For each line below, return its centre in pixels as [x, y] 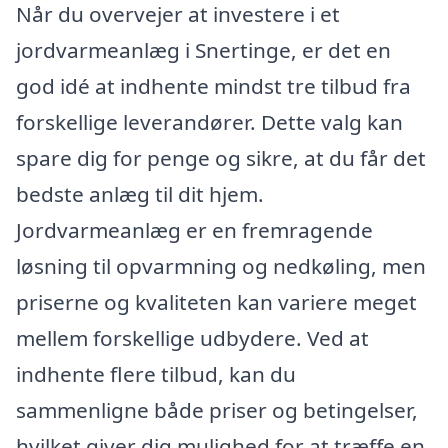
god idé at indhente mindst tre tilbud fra [213, 85]
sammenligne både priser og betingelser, [217, 409]
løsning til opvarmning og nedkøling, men [221, 265]
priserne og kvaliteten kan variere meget [216, 301]
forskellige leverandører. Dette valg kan [209, 121]
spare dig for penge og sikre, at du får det [221, 157]
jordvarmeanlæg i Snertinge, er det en [203, 49]
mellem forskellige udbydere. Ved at [192, 337]
